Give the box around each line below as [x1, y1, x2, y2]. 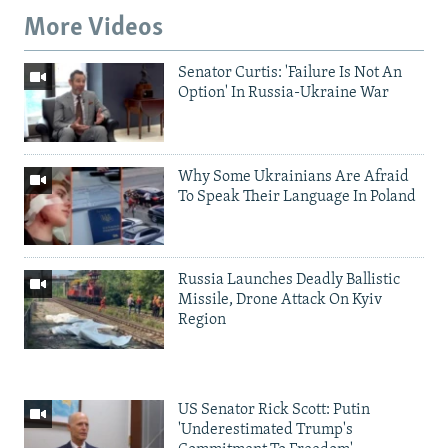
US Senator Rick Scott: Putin [178, 402, 370, 419]
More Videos [24, 15, 163, 43]
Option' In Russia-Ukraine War [178, 84, 389, 101]
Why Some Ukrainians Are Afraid [178, 168, 409, 185]
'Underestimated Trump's [178, 422, 353, 439]
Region [178, 312, 226, 329]
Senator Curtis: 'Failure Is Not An [178, 64, 402, 81]
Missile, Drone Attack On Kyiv [178, 292, 382, 309]
